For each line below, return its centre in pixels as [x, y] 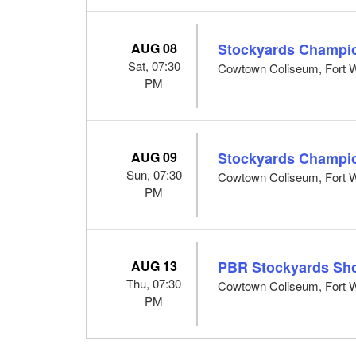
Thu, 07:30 [154, 283]
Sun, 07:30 [154, 174]
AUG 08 [154, 48]
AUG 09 [154, 157]
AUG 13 [154, 265]
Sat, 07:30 [154, 65]
